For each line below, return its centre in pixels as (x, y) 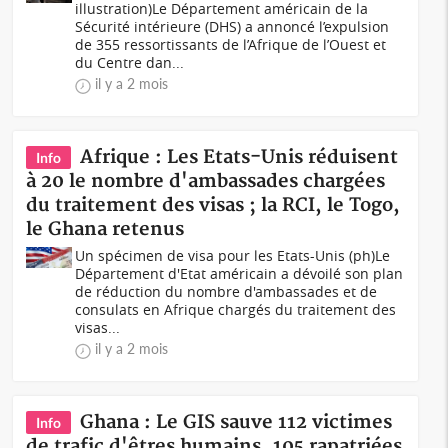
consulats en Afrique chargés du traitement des (236, 309)
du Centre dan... (130, 62)
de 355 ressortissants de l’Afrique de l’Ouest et (231, 44)
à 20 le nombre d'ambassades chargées (206, 181)
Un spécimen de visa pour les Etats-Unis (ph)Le (233, 255)
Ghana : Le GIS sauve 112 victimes (236, 422)
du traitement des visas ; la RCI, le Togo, (213, 205)
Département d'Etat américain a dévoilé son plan (239, 273)
